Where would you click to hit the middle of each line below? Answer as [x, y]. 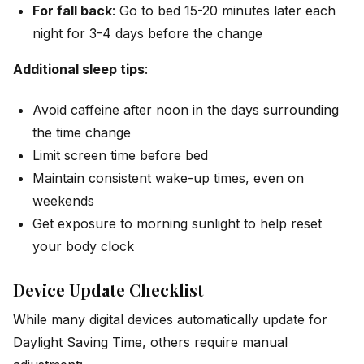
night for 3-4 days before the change [147, 33]
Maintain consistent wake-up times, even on [168, 178]
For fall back [72, 10]
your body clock [83, 247]
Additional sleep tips [79, 69]
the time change [82, 133]
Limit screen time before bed [120, 156]
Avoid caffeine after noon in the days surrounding [186, 110]
